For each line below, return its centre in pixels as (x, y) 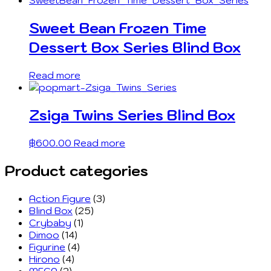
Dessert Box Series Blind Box (135, 47)
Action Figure (60, 198)
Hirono (44, 259)
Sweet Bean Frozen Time (118, 28)
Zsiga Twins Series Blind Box (132, 115)
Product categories (77, 170)
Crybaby (50, 222)
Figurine (47, 247)
